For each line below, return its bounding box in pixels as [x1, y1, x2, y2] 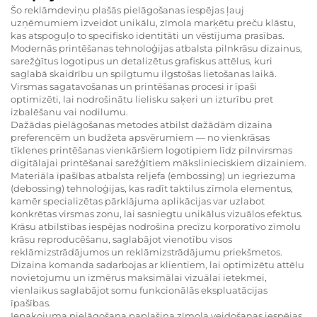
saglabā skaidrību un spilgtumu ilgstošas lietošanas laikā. [11, 67, 277, 79]
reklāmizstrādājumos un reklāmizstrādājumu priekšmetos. [11, 246, 282, 258]
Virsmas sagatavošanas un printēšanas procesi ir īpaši [11, 80, 257, 92]
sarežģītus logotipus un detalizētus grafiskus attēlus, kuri [11, 54, 272, 67]
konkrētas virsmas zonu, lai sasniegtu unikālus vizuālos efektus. [11, 207, 303, 219]
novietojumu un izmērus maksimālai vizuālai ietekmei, [11, 271, 267, 283]
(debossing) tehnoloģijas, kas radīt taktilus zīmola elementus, [11, 182, 293, 194]
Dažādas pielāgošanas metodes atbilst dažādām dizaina [11, 118, 272, 130]
